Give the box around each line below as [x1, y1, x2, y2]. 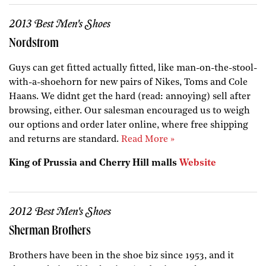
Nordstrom [9, 37, 59, 51]
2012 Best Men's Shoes [9, 205, 111, 218]
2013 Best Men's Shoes [9, 17, 110, 31]
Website [179, 158, 216, 168]
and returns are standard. [9, 134, 121, 144]
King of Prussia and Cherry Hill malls [9, 158, 179, 168]
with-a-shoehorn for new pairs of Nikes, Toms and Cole [9, 77, 248, 87]
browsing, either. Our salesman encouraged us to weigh [9, 106, 250, 116]
